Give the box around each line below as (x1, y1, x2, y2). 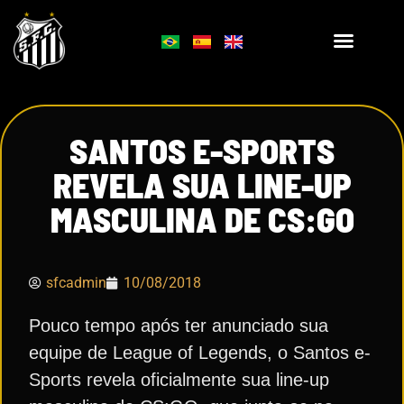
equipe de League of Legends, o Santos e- (29, 343, 371, 363)
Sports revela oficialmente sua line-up (29, 370, 329, 390)
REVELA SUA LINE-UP (52, 164, 352, 206)
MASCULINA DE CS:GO (50, 198, 354, 240)
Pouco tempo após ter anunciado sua (29, 316, 328, 335)
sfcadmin (46, 274, 106, 291)
